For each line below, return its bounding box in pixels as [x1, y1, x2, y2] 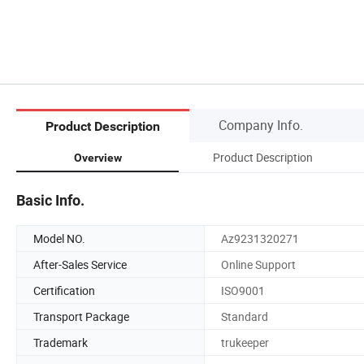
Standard [221, 308, 268, 324]
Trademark [33, 334, 88, 350]
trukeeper [221, 334, 269, 350]
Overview [73, 150, 122, 164]
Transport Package [33, 308, 129, 324]
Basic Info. [16, 191, 84, 209]
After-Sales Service [33, 256, 127, 272]
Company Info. [219, 115, 303, 134]
